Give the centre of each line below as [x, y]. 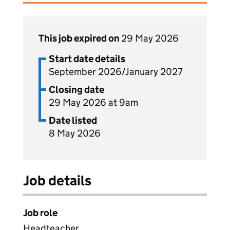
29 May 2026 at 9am [93, 102]
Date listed [73, 120]
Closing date [76, 90]
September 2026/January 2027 [116, 72]
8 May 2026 [75, 133]
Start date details [87, 59]
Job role [40, 213]
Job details [57, 180]
